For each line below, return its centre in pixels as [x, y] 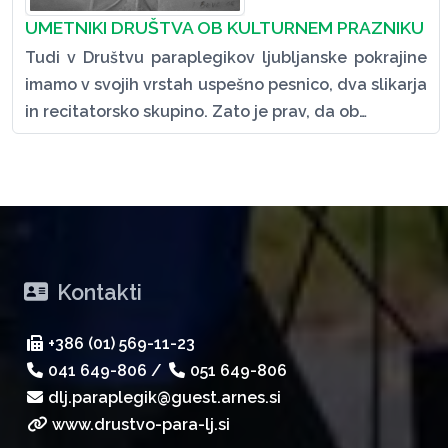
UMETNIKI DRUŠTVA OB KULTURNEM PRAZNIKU [224, 27]
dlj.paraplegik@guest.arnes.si [164, 397]
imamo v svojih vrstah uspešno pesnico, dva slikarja [226, 84]
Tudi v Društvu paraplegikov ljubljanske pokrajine [226, 57]
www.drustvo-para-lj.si [140, 424]
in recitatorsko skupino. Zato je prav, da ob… [196, 111]
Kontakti [97, 292]
